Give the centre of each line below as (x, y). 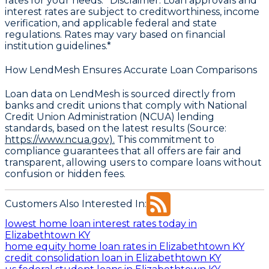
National (227, 106)
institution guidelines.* (58, 46)
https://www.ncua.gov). (60, 140)
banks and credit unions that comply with (106, 106)
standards (29, 128)
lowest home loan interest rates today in (101, 223)
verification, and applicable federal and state (111, 23)
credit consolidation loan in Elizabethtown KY (113, 258)
